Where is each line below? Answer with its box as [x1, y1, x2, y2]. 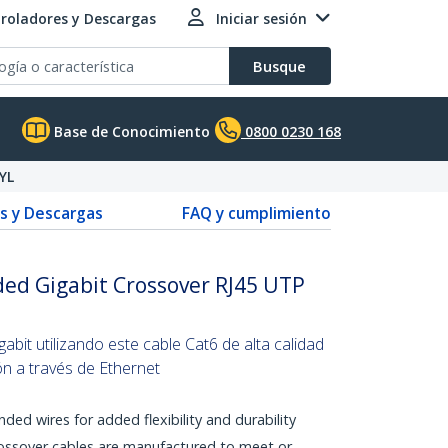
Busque [253, 56, 306, 76]
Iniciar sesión [216, 9, 307, 28]
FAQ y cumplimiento [182, 202, 331, 224]
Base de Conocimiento [50, 122, 210, 141]
